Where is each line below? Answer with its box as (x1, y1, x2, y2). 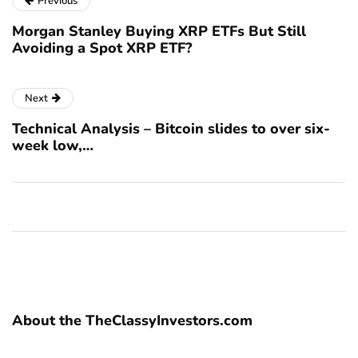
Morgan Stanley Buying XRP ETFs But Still (12, 22, 306, 42)
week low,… (12, 136, 93, 156)
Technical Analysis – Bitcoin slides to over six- (12, 119, 330, 139)
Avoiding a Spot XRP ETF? (12, 38, 192, 58)
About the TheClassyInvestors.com (12, 311, 253, 331)
